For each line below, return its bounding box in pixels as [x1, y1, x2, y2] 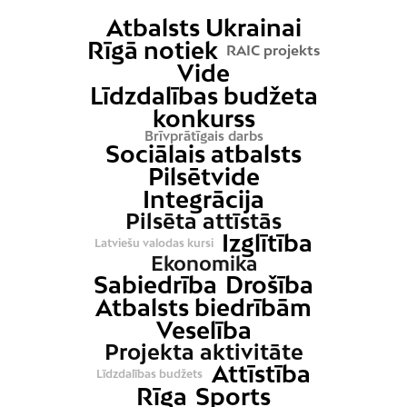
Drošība [225, 271, 314, 299]
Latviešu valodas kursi [94, 235, 213, 250]
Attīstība [211, 360, 311, 388]
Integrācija [143, 185, 264, 213]
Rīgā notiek [86, 36, 218, 65]
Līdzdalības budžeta [89, 82, 318, 110]
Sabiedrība [93, 271, 217, 299]
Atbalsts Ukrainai [105, 14, 302, 42]
